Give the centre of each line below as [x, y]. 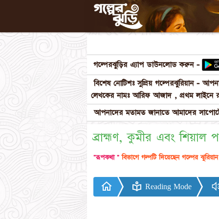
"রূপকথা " [106, 158]
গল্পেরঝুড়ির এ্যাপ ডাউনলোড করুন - [146, 65]
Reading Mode [167, 186]
